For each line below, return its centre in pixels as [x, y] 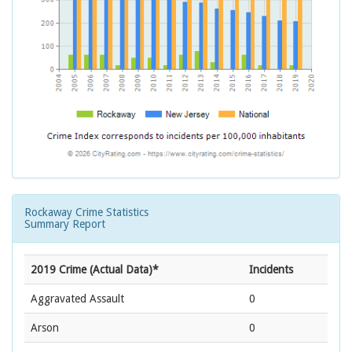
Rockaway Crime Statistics [86, 213]
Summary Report [65, 224]
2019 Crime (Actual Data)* [95, 270]
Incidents [271, 270]
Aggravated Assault [77, 299]
